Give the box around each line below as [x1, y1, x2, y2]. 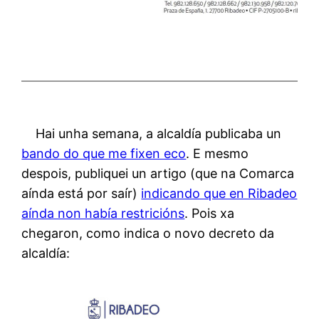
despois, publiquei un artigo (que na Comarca [21, 165, 295, 181]
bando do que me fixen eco [21, 145, 187, 161]
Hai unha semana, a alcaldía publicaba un [36, 125, 282, 141]
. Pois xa [184, 205, 235, 221]
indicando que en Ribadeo [141, 185, 298, 201]
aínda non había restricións [21, 205, 185, 221]
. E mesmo [186, 145, 249, 161]
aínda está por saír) [21, 185, 142, 201]
